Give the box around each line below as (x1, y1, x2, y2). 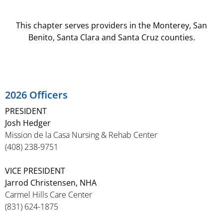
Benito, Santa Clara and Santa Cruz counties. (28, 32, 195, 43)
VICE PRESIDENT (5, 165, 65, 176)
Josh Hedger (5, 117, 51, 128)
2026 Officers (5, 88, 68, 102)
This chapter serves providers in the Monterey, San (16, 20, 207, 31)
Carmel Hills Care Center (5, 189, 92, 200)
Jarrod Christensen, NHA (5, 177, 97, 188)
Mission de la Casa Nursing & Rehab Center (5, 129, 157, 140)
